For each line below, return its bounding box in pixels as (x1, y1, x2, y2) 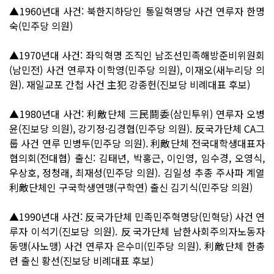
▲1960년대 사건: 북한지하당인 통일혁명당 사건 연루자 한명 (9, 3, 265, 18)
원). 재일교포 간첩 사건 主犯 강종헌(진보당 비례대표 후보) (9, 76, 250, 92)
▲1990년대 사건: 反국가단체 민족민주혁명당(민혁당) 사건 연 (9, 209, 265, 224)
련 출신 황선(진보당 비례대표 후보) (9, 253, 154, 268)
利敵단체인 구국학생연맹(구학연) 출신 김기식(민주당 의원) (9, 179, 253, 194)
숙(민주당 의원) (9, 18, 73, 33)
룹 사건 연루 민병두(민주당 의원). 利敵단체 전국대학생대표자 (9, 135, 265, 150)
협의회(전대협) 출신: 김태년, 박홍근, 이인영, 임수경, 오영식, (9, 150, 265, 165)
